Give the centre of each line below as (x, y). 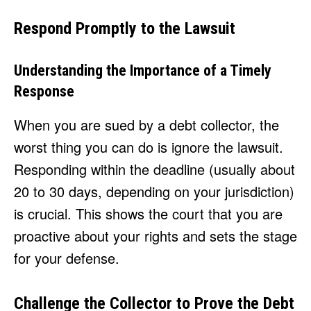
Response (44, 92)
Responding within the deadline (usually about (154, 169)
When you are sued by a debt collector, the (146, 125)
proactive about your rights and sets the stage (155, 236)
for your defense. (67, 258)
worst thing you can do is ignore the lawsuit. (149, 147)
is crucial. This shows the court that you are (148, 214)
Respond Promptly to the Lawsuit (125, 29)
